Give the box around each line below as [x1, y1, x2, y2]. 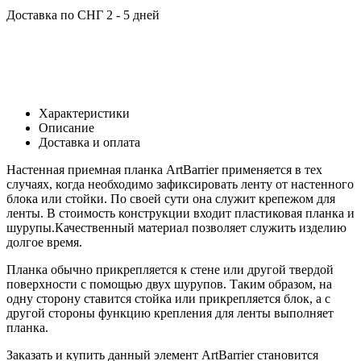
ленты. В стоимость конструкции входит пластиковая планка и [6, 205, 355, 220]
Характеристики [39, 106, 130, 120]
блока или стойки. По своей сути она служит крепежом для [6, 191, 335, 205]
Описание [39, 120, 94, 135]
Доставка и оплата [39, 135, 140, 149]
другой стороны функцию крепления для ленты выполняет [6, 305, 334, 320]
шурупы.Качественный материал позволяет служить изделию [6, 220, 346, 234]
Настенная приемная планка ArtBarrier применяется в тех [6, 162, 322, 176]
